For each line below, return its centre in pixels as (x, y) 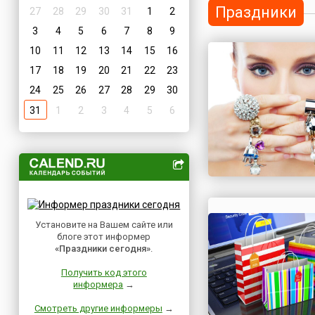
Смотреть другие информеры (98, 308)
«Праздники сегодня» (103, 249)
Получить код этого (104, 272)
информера (98, 284)
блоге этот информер (104, 237)
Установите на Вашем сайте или (104, 225)
